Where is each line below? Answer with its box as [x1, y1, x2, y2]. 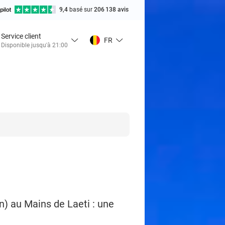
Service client [1, 32, 41, 40]
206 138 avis [94, 6, 129, 13]
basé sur [69, 6, 94, 13]
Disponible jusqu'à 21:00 [1, 41, 68, 49]
